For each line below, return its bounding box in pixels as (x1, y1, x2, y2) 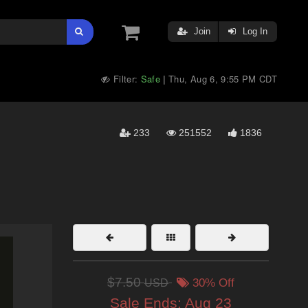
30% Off (189, 276, 234, 289)
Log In (240, 26, 267, 36)
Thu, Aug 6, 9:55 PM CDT (168, 72, 277, 85)
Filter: (110, 72, 141, 85)
